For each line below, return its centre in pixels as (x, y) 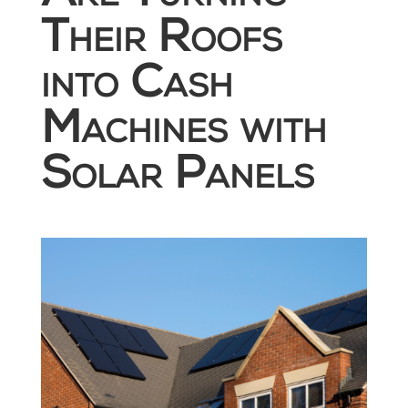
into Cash (137, 87)
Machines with (184, 133)
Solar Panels (177, 178)
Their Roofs (161, 41)
